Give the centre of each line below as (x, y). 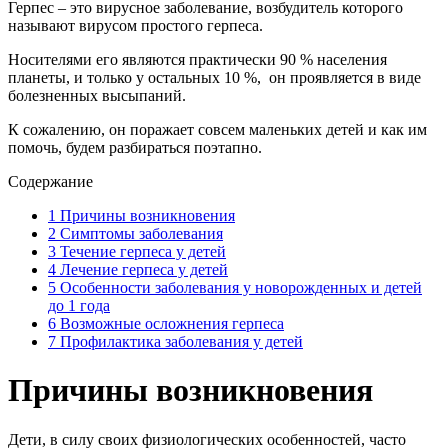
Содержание (50, 181)
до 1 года (79, 305)
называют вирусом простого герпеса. (135, 25)
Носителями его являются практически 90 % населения (197, 59)
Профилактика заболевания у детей (179, 341)
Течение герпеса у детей (141, 251)
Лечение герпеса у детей (142, 269)
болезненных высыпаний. (97, 95)
